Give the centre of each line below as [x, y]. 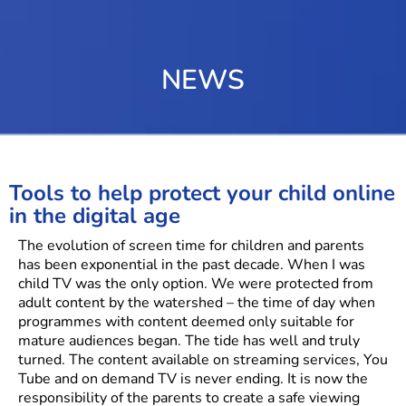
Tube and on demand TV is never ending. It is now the [193, 378]
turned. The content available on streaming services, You [203, 359]
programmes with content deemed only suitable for [186, 321]
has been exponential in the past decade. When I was [192, 264]
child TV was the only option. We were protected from [196, 283]
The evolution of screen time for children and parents [191, 245]
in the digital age [95, 215]
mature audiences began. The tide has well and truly [189, 340]
